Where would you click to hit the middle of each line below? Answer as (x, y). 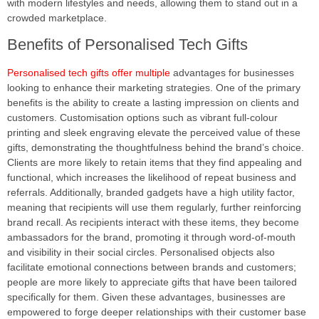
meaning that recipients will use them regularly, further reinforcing (154, 208)
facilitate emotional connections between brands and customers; (152, 267)
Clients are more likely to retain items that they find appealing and (155, 163)
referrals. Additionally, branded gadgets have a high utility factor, (151, 193)
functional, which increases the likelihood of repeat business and (152, 178)
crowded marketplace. (57, 17)
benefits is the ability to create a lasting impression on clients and (153, 103)
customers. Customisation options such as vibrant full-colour (142, 118)
